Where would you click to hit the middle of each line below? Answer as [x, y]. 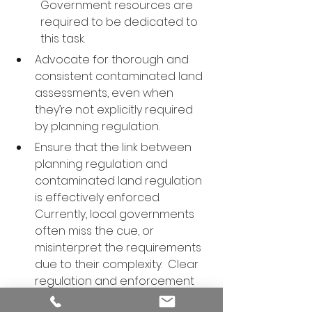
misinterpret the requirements [119, 248]
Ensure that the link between [115, 147]
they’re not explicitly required [115, 110]
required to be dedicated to [120, 22]
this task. [63, 39]
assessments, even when [106, 93]
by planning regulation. [97, 126]
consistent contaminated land [120, 76]
